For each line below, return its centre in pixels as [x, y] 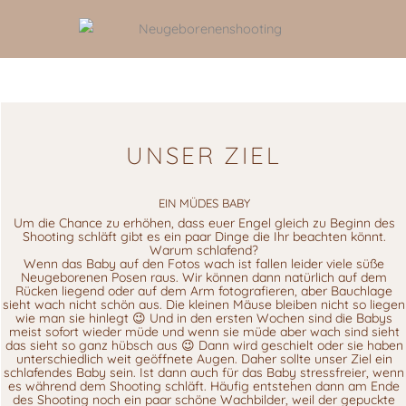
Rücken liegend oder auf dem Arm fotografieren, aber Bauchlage [204, 290]
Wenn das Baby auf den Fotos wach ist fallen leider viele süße [204, 263]
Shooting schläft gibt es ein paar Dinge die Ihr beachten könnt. [204, 236]
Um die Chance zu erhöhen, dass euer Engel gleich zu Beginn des [204, 222]
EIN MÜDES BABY [204, 203]
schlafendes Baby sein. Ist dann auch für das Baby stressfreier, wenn [204, 372]
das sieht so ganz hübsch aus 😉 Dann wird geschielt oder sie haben [204, 345]
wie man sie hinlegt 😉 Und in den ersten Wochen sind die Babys [204, 318]
